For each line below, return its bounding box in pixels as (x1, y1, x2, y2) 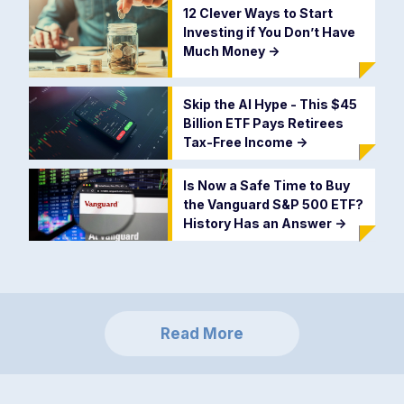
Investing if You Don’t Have (182, 23, 355, 40)
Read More (161, 324, 243, 343)
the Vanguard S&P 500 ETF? (182, 197, 363, 213)
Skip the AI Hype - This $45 (182, 96, 357, 113)
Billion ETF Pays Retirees (182, 115, 344, 132)
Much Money (182, 42, 268, 59)
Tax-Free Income (182, 134, 296, 151)
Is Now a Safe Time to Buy (182, 178, 350, 194)
